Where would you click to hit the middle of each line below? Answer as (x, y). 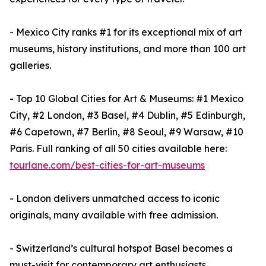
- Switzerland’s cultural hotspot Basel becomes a (121, 248)
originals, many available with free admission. (114, 215)
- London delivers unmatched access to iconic (115, 199)
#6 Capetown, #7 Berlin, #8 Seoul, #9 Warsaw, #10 (126, 132)
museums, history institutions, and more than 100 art (128, 49)
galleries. (30, 66)
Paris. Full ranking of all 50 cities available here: (118, 149)
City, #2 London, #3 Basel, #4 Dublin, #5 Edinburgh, (127, 115)
